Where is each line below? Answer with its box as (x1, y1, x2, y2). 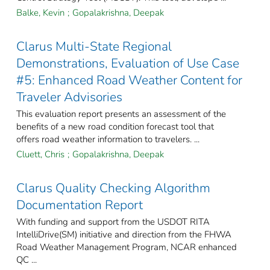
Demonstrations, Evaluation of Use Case (16, 55, 239, 72)
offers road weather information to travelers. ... (16, 133, 199, 146)
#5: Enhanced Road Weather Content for (16, 72, 242, 89)
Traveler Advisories (16, 89, 122, 106)
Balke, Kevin (16, 7, 64, 19)
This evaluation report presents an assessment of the (16, 108, 226, 121)
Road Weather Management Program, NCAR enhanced (16, 241, 237, 254)
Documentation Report (16, 196, 143, 214)
